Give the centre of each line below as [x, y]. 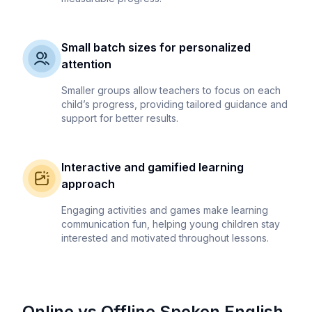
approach [88, 184]
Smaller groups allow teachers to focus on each [171, 91]
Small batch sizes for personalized [156, 48]
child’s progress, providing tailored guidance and [174, 104]
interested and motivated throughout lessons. [165, 238]
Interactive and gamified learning [153, 167]
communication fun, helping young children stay [171, 224]
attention [86, 64]
